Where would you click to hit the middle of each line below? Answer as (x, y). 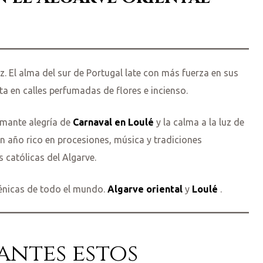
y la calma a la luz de (199, 122)
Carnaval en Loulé (113, 122)
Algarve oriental (145, 189)
